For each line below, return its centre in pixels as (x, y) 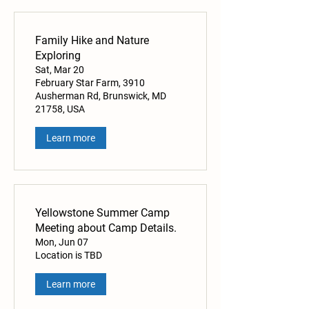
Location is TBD (69, 256)
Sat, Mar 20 (60, 70)
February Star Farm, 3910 (90, 83)
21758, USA (60, 109)
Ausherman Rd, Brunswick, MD (101, 96)
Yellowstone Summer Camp (102, 213)
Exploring (58, 56)
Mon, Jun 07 (62, 242)
